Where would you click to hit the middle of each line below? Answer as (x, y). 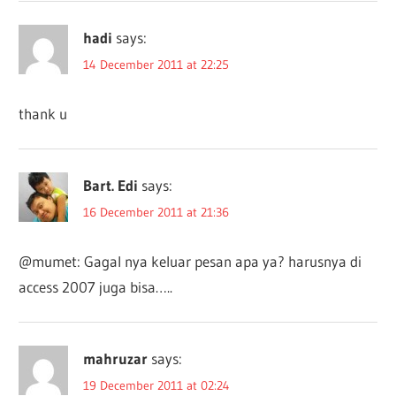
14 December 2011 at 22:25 (156, 64)
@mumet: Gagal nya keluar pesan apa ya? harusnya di (190, 261)
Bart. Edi (111, 185)
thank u (43, 113)
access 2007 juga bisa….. (96, 286)
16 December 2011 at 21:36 (156, 212)
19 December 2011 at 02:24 (157, 385)
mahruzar (116, 358)
